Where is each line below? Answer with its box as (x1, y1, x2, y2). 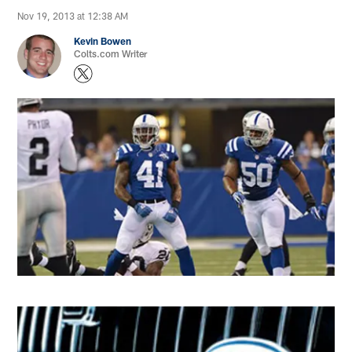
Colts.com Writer (74, 48, 148, 60)
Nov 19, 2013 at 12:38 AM (17, 10, 129, 22)
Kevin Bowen (74, 35, 132, 47)
